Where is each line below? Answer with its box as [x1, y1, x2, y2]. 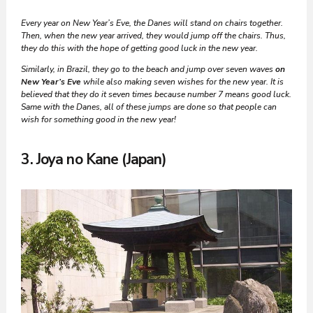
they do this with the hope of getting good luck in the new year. [21, 42, 259, 54]
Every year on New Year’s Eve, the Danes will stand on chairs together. [21, 17, 284, 29]
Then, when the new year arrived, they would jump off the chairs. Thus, [21, 29, 286, 41]
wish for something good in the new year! [21, 113, 177, 125]
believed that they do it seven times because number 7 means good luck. [21, 88, 292, 100]
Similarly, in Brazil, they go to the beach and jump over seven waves [21, 63, 276, 75]
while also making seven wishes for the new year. [81, 75, 269, 87]
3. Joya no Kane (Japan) [21, 149, 167, 169]
